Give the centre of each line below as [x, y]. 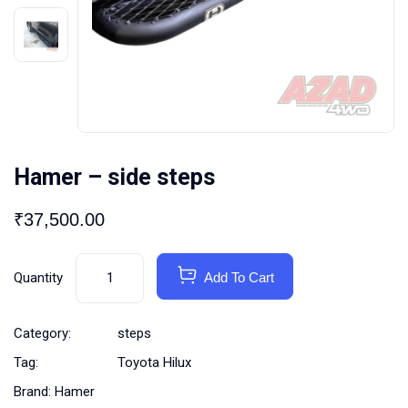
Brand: [34, 392]
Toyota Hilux [154, 363]
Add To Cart [239, 278]
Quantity [38, 278]
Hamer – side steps [114, 178]
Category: [42, 334]
